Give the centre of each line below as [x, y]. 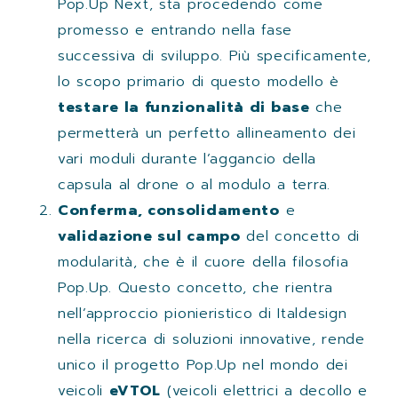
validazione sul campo [149, 236]
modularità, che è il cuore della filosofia [203, 262]
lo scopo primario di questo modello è [199, 81]
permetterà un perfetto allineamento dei [207, 133]
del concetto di [300, 236]
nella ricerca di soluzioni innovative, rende [211, 339]
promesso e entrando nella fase [175, 30]
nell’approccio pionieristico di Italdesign [203, 313]
